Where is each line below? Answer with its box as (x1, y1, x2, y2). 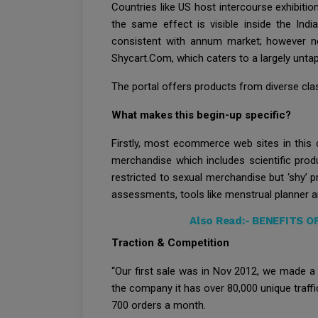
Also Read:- (190, 214, 252, 227)
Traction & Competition (111, 236, 229, 249)
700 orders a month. (111, 298, 206, 312)
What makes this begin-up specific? (111, 108, 291, 121)
